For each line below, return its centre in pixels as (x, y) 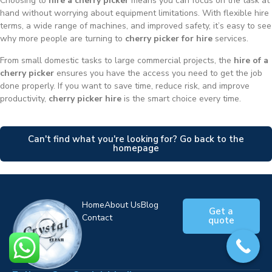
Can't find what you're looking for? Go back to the (136, 139)
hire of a (251, 60)
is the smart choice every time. (181, 98)
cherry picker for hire (169, 39)
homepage (136, 148)
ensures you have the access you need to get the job (158, 73)
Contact (97, 218)
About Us (123, 205)
